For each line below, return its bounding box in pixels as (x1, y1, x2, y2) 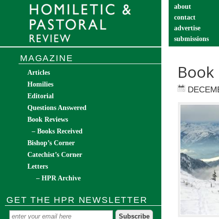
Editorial (27, 92, 54, 100)
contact (174, 14, 196, 21)
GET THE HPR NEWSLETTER (6, 195, 148, 205)
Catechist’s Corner (27, 151, 82, 158)
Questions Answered (27, 104, 87, 111)
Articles (27, 69, 50, 76)
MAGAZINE (20, 53, 73, 63)
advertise (174, 24, 200, 32)
